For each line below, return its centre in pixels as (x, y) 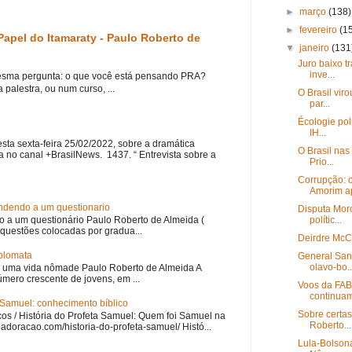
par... (319, 104)
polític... (325, 220)
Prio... (321, 162)
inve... (322, 75)
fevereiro (320, 30)
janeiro (316, 48)
